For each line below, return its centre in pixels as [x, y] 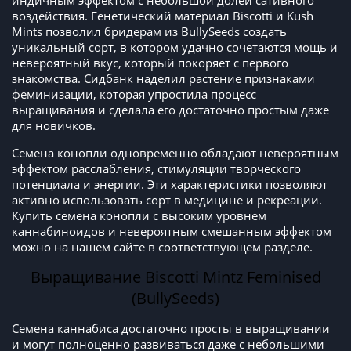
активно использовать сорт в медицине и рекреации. [167, 200]
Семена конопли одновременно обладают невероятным [175, 153]
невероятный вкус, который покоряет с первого [150, 63]
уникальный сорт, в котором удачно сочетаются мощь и [175, 47]
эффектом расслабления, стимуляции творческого [156, 169]
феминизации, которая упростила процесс [134, 94]
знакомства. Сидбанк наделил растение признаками [163, 79]
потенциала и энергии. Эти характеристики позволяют [170, 185]
